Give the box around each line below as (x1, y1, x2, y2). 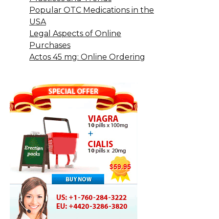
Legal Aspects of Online (29, 28, 121, 38)
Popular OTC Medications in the (29, 5, 154, 15)
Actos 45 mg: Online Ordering (29, 52, 145, 62)
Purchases (29, 40, 70, 50)
